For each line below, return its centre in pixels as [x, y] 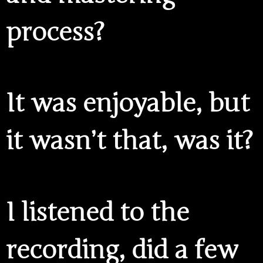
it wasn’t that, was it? [129, 141]
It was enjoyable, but [128, 104]
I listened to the [97, 212]
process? [55, 32]
